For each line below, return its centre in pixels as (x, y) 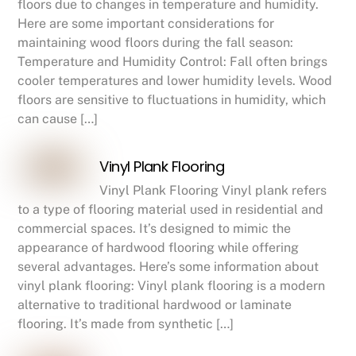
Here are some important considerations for (146, 23)
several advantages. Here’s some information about (168, 267)
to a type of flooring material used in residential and (171, 210)
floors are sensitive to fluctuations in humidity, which (172, 99)
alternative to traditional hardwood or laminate (155, 305)
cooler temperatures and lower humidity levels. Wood (175, 80)
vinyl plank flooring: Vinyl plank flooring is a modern (172, 286)
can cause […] (58, 118)
